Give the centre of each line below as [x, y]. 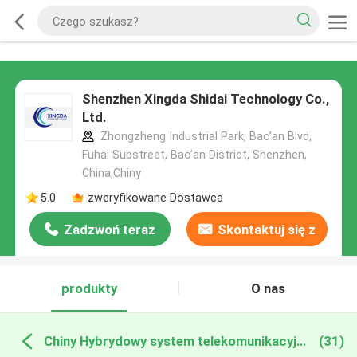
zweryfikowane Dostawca [155, 197]
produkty [89, 289]
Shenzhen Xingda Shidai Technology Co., [205, 99]
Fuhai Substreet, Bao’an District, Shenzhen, [194, 155]
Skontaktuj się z [266, 230]
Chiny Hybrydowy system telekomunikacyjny [301, 341]
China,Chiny [111, 173]
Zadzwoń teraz [110, 230]
